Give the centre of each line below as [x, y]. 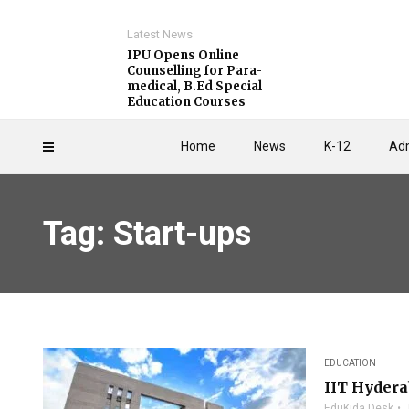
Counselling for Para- [194, 71]
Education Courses [186, 102]
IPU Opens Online [183, 55]
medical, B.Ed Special [194, 86]
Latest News [160, 34]
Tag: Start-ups [147, 234]
